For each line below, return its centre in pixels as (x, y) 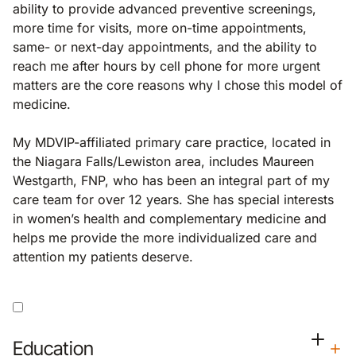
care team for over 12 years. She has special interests (173, 199)
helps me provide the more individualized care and (165, 238)
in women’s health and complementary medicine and (170, 219)
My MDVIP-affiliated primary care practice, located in (172, 142)
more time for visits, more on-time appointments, (160, 28)
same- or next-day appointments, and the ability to (165, 47)
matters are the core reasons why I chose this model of (178, 85)
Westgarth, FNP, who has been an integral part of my (171, 180)
